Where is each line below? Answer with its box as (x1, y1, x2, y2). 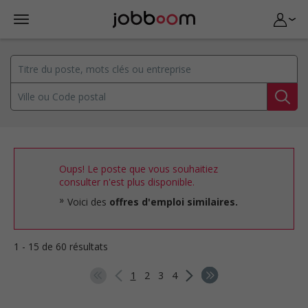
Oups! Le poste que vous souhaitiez (59, 162, 218, 175)
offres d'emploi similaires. (109, 195, 238, 208)
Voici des (67, 195, 109, 208)
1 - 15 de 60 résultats (14, 240, 108, 253)
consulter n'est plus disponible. (59, 175, 195, 188)
